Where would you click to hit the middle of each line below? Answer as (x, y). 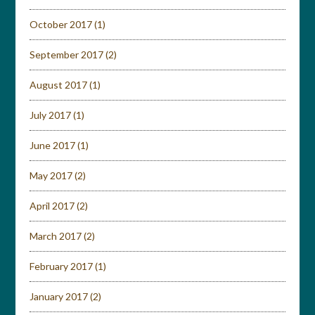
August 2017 (59, 85)
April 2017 (52, 206)
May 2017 (51, 175)
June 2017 (53, 145)
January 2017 (59, 296)
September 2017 (67, 54)
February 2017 (62, 266)
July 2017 (51, 115)
